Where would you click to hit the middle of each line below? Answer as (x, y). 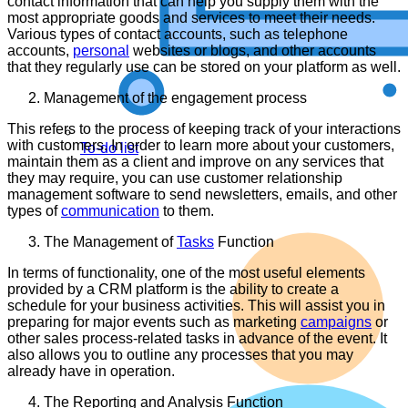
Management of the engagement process (175, 98)
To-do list (109, 148)
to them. (187, 211)
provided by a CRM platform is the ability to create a (173, 290)
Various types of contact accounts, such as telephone (178, 35)
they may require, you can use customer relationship (175, 178)
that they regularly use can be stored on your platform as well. (204, 67)
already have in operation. (91, 372)
